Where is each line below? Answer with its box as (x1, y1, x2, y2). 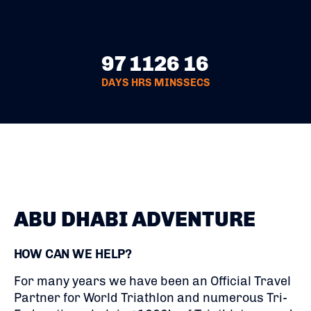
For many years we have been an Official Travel (14, 274, 291, 289)
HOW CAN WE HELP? (14, 246, 132, 262)
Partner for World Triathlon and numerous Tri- (14, 290, 287, 305)
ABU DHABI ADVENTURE (14, 207, 255, 232)
